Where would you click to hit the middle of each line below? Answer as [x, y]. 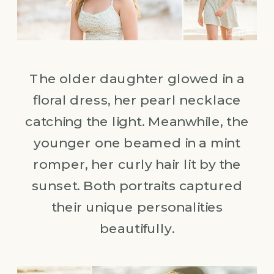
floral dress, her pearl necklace [137, 99]
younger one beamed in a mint [137, 142]
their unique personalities [137, 206]
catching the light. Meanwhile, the [137, 121]
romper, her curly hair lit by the [137, 164]
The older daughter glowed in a [137, 78]
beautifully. [137, 228]
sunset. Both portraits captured [137, 185]
